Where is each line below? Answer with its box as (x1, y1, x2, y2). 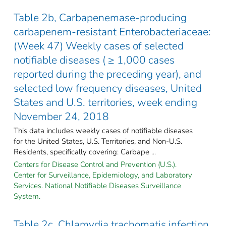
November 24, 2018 (14, 109, 109, 124)
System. (14, 191, 40, 201)
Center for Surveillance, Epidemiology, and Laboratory (14, 169, 192, 180)
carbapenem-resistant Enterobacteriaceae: (14, 24, 211, 39)
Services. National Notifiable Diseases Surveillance (14, 180, 181, 191)
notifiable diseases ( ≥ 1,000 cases (14, 52, 175, 67)
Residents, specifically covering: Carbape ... (14, 146, 156, 157)
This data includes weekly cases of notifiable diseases (14, 125, 193, 136)
